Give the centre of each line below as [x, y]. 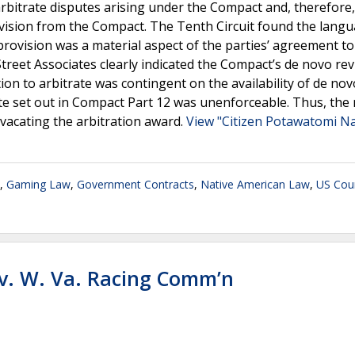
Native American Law [255, 184]
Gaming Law [38, 184]
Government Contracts [136, 184]
